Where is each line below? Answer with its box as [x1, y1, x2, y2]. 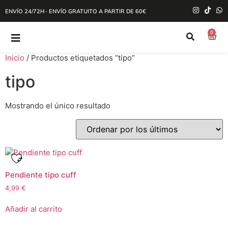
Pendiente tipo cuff [5, 169, 76, 180]
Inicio [5, 53, 24, 63]
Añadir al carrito [5, 204, 62, 214]
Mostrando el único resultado [5, 101, 110, 110]
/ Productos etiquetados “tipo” [24, 53, 135, 63]
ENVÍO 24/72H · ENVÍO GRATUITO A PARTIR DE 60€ [5, 7, 146, 15]
